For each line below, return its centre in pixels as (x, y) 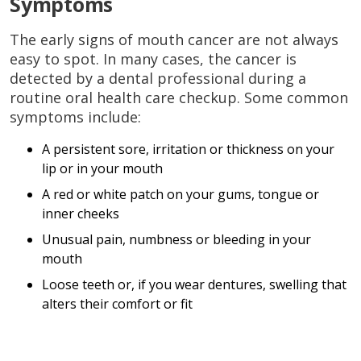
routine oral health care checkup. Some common (179, 97)
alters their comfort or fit (117, 303)
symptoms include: (75, 116)
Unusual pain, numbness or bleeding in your (176, 239)
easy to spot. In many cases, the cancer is (153, 58)
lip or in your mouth (102, 168)
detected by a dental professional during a (158, 78)
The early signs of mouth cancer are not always (174, 39)
